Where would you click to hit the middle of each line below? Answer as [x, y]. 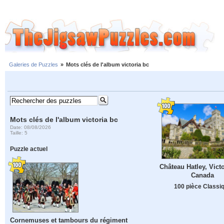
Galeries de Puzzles [33, 65]
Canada [202, 175]
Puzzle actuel [29, 149]
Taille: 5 [19, 132]
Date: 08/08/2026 [31, 127]
